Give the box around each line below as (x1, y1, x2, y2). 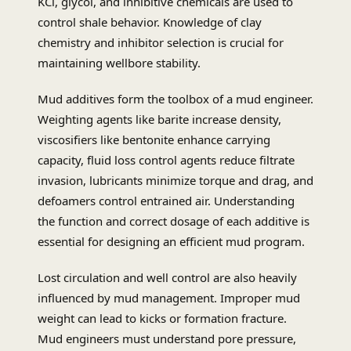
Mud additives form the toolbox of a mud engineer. (38, 91, 313, 107)
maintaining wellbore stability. (38, 55, 201, 71)
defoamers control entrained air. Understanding (38, 193, 295, 209)
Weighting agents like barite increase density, (38, 111, 281, 128)
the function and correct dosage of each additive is (38, 213, 309, 230)
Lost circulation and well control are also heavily (38, 270, 297, 286)
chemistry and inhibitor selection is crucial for (38, 34, 284, 51)
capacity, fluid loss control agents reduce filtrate (38, 152, 295, 168)
